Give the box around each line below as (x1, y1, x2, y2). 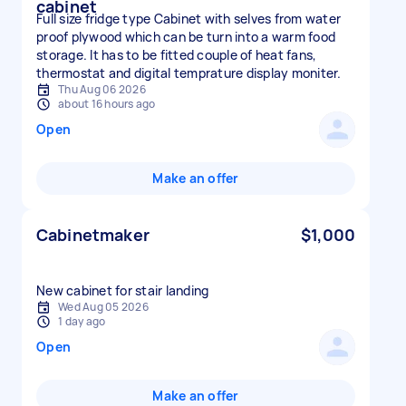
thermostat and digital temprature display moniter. (36, 64, 342, 82)
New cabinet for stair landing (36, 282, 209, 299)
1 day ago (58, 314, 106, 329)
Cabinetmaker (36, 224, 150, 246)
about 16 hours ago (58, 96, 156, 111)
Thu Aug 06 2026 (58, 82, 146, 97)
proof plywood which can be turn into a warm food (36, 28, 335, 45)
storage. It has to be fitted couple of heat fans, (36, 46, 317, 63)
